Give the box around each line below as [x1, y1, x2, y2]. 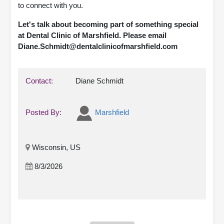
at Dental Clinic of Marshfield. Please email [18, 30, 166, 39]
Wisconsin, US [30, 142, 80, 151]
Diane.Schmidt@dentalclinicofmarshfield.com [18, 41, 177, 50]
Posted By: [25, 108, 63, 117]
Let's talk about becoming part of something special [18, 19, 198, 28]
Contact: [25, 76, 55, 85]
